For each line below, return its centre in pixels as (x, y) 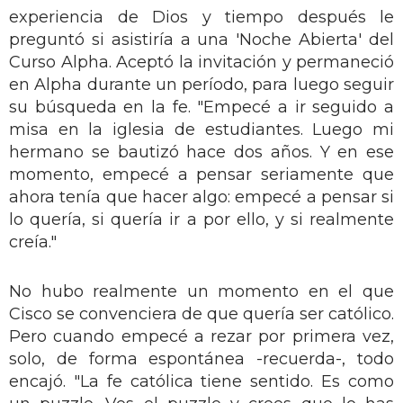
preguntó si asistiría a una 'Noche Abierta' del (201, 39)
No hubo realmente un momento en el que (201, 291)
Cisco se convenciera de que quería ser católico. (201, 313)
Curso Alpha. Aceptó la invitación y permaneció (201, 62)
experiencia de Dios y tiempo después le (201, 17)
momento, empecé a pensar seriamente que (201, 174)
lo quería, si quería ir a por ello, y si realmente (201, 219)
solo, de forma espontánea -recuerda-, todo (201, 358)
